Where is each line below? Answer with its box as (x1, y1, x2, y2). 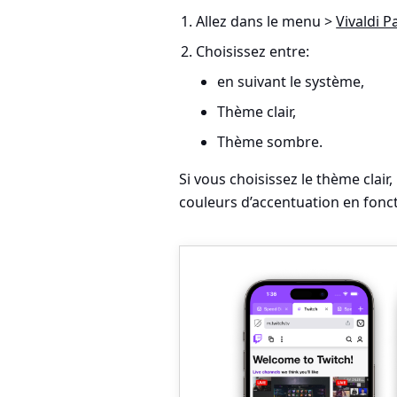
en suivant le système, (217, 72, 365, 91)
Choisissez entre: (196, 42, 310, 61)
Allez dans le (196, 12, 283, 31)
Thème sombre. (217, 132, 323, 152)
